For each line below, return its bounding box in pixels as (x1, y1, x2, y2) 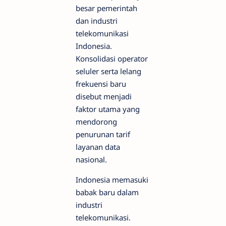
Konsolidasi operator (76, 53, 148, 64)
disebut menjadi (76, 91, 132, 101)
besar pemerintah (76, 3, 137, 13)
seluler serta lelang (76, 66, 141, 76)
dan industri (76, 15, 118, 26)
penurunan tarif (76, 129, 130, 139)
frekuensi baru (76, 78, 126, 89)
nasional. (76, 154, 107, 164)
